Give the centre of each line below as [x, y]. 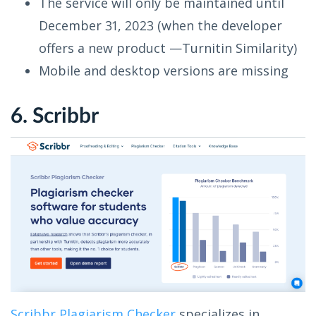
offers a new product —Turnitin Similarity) [168, 48]
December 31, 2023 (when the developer [160, 26]
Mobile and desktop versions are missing [164, 71]
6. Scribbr [55, 117]
